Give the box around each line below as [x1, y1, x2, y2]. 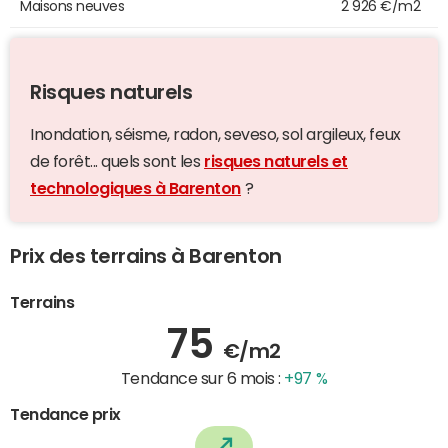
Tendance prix [10, 406, 121, 423]
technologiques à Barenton [30, 180, 242, 197]
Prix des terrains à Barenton [10, 246, 282, 267]
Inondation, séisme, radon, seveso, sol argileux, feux [30, 126, 401, 143]
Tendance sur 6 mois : [120, 370, 285, 387]
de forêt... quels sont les [30, 153, 205, 170]
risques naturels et [204, 153, 348, 170]
